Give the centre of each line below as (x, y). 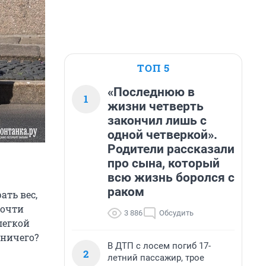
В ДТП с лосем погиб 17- (159, 246)
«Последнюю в (151, 92)
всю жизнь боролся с (171, 178)
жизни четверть (156, 106)
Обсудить (176, 213)
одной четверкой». (162, 135)
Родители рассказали (171, 149)
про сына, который (164, 163)
